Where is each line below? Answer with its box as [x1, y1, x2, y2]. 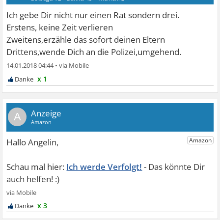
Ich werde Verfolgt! [66, 161, 142, 172]
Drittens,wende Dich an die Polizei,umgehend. [6, 46, 182, 57]
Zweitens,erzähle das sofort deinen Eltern [6, 34, 165, 45]
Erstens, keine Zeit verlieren [6, 22, 113, 33]
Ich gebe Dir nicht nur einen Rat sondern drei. [6, 9, 180, 21]
